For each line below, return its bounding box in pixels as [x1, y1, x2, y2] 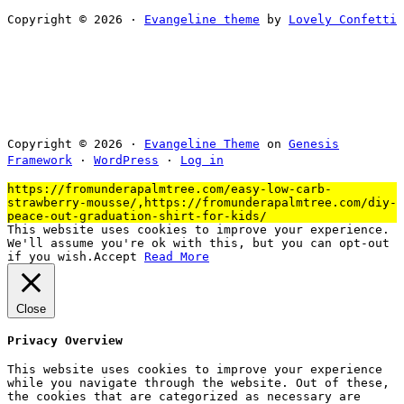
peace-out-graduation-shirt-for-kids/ [7, 208, 267, 223]
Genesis [289, 136, 339, 151]
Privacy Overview [7, 334, 123, 348]
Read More [144, 249, 209, 263]
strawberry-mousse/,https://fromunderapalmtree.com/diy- [7, 195, 397, 209]
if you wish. [7, 249, 94, 263]
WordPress [94, 152, 159, 167]
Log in [180, 152, 224, 167]
